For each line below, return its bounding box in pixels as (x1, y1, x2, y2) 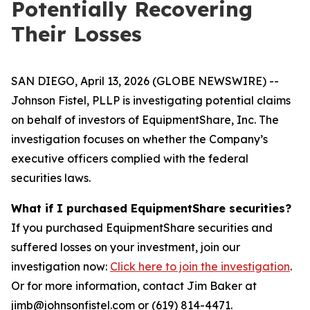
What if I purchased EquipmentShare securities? (11, 201, 291, 215)
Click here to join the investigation (110, 259, 290, 273)
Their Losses (11, 21, 142, 47)
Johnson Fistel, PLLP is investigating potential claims (11, 93, 291, 107)
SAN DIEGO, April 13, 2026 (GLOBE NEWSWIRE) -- (11, 74, 279, 88)
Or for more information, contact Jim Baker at (11, 279, 257, 293)
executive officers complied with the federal (11, 152, 248, 165)
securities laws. (11, 171, 91, 185)
